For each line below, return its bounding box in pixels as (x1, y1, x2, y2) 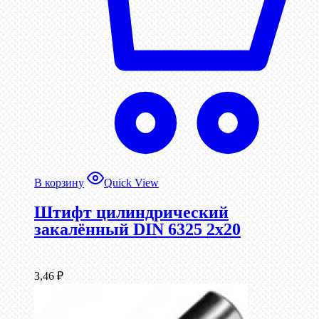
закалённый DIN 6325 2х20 (34, 220, 241, 239)
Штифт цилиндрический (34, 203, 229, 222)
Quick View (104, 177, 159, 189)
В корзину (34, 177, 84, 189)
